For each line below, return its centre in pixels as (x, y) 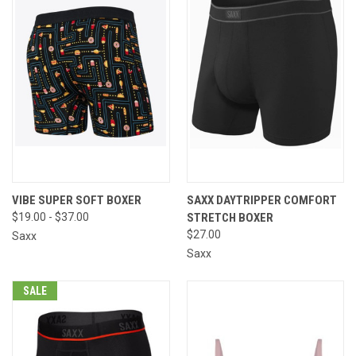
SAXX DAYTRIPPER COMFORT (261, 200)
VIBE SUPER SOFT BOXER (77, 200)
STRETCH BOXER (230, 217)
